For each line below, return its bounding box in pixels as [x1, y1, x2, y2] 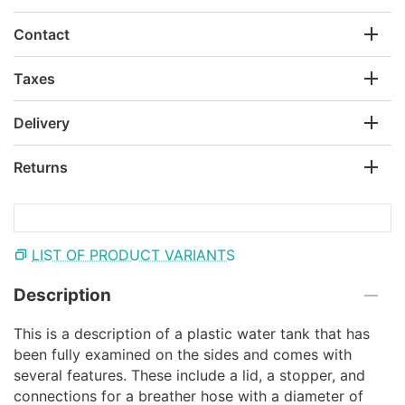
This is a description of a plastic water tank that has [14, 324, 370, 343]
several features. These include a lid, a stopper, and [14, 365, 365, 384]
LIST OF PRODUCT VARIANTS [32, 245, 235, 264]
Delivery [14, 113, 70, 132]
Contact [14, 24, 70, 43]
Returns [14, 157, 68, 176]
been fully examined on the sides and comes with [14, 344, 352, 363]
